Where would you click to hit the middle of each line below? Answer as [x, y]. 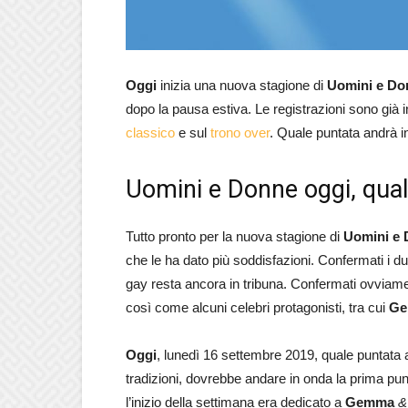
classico [150, 133]
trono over [240, 133]
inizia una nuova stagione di [242, 85]
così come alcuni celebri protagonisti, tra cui [257, 307]
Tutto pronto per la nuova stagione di [235, 236]
